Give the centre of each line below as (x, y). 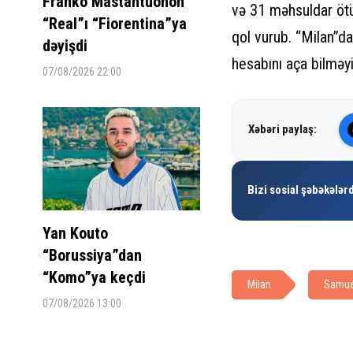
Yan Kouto (75, 233)
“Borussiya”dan (92, 255)
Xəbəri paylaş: (282, 130)
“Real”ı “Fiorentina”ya (114, 23)
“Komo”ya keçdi (94, 277)
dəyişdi (65, 45)
